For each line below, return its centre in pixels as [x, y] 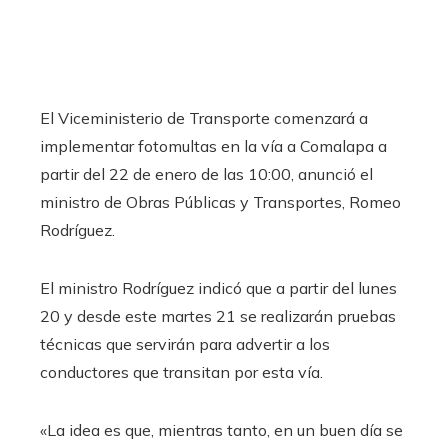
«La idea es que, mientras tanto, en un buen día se [221, 430]
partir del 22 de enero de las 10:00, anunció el [206, 174]
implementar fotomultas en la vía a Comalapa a [213, 146]
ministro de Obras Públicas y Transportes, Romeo [220, 202]
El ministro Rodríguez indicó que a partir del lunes [218, 288]
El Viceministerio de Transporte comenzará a [204, 118]
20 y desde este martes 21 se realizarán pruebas [218, 316]
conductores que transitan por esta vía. [181, 372]
